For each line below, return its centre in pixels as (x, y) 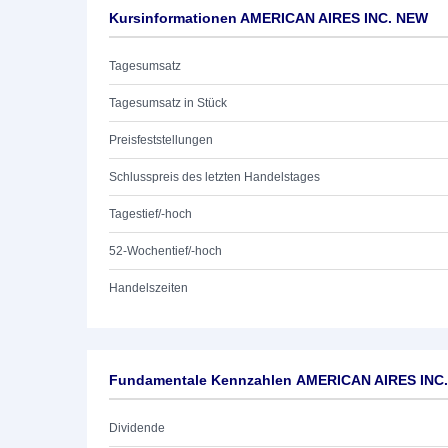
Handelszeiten (148, 288)
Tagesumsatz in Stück (168, 103)
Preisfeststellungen (161, 140)
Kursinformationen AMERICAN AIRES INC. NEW (268, 18)
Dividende (137, 428)
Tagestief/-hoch (150, 214)
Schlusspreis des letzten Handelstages (214, 177)
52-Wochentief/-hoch (165, 251)
